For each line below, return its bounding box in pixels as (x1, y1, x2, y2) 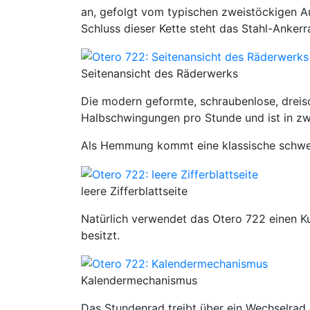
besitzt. (81, 228, 120, 242)
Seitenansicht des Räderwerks (81, 66, 238, 81)
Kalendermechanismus (81, 273, 197, 288)
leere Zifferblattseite (81, 183, 188, 198)
